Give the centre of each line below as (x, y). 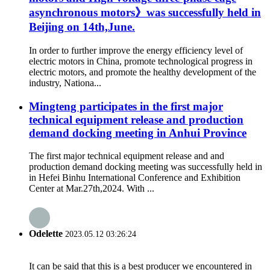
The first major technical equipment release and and (127, 156)
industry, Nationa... (65, 83)
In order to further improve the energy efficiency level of (136, 50)
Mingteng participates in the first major (126, 106)
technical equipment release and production (136, 119)
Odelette (46, 233)
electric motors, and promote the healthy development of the (143, 72)
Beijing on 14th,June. (82, 27)
